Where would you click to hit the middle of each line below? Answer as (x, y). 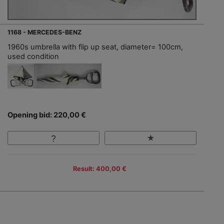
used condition (33, 57)
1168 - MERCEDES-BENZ (44, 32)
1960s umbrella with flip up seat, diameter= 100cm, (95, 47)
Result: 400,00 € (99, 169)
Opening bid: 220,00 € (47, 115)
